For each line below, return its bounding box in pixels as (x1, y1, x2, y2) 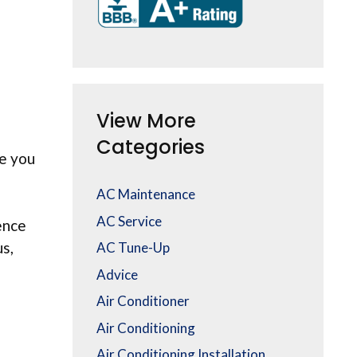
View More (96, 108, 196, 135)
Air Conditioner (96, 292, 190, 310)
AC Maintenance (96, 186, 195, 203)
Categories (96, 134, 205, 161)
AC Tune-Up (96, 239, 170, 257)
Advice (96, 265, 138, 283)
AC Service (96, 212, 162, 229)
